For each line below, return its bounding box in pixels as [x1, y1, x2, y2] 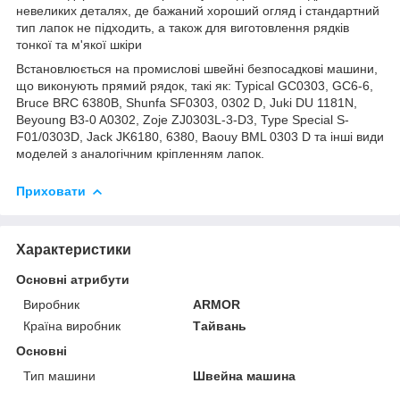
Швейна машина [193, 368, 296, 383]
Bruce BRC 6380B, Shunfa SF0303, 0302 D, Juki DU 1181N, [16, 95, 357, 110]
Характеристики [16, 241, 131, 257]
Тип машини [23, 368, 96, 383]
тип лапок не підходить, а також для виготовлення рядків [16, 20, 349, 35]
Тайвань [193, 318, 247, 333]
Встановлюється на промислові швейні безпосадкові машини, [16, 61, 378, 76]
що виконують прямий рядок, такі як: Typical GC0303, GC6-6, [16, 78, 373, 93]
